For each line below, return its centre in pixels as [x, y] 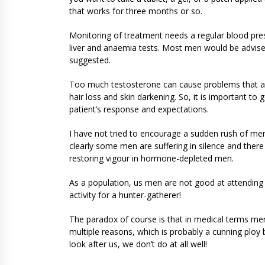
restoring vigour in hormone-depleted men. [154, 158]
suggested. [91, 60]
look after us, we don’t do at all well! [138, 244]
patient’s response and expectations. [139, 109]
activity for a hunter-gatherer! [125, 195]
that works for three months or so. [137, 11]
